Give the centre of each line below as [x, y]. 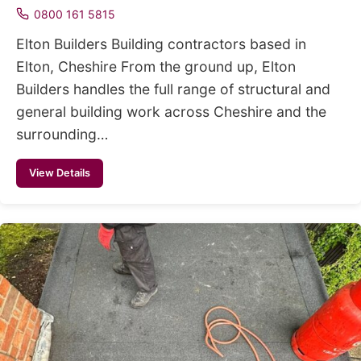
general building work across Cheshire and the [171, 111]
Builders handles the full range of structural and [173, 89]
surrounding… [62, 134]
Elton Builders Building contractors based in [161, 44]
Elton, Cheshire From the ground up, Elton [156, 66]
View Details [60, 172]
